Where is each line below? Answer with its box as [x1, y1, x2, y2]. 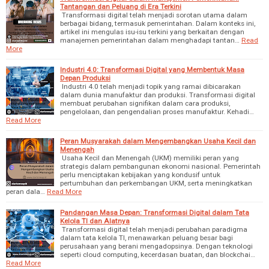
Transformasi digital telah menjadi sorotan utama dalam [60, 10, 247, 19]
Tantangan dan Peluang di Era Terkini [60, 2, 181, 11]
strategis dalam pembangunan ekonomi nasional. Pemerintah [60, 162, 261, 171]
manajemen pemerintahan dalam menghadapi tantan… [60, 35, 240, 44]
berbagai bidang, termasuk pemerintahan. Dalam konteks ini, [60, 19, 255, 28]
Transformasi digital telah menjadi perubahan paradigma [60, 225, 247, 234]
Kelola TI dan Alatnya [60, 216, 130, 225]
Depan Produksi [60, 73, 110, 82]
